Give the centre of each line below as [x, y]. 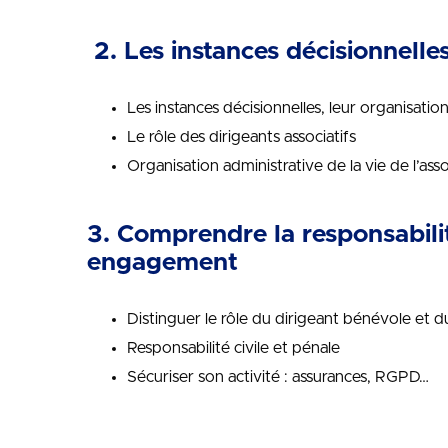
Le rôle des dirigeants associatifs [241, 137]
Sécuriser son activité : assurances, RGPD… [278, 377]
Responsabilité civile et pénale [233, 348]
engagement [162, 262]
